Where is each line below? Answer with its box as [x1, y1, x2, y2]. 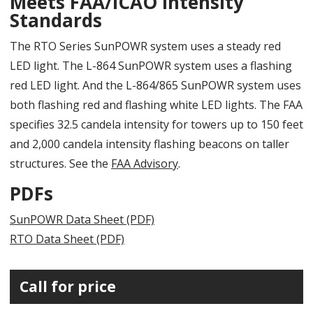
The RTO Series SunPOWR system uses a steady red [10, 38, 281, 54]
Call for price [20, 276, 116, 296]
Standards [10, 7, 102, 33]
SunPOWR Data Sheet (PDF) [10, 211, 154, 227]
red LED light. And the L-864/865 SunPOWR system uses [10, 77, 301, 93]
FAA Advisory [111, 155, 178, 171]
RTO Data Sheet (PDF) [10, 231, 124, 247]
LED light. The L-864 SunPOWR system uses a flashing [10, 57, 292, 73]
